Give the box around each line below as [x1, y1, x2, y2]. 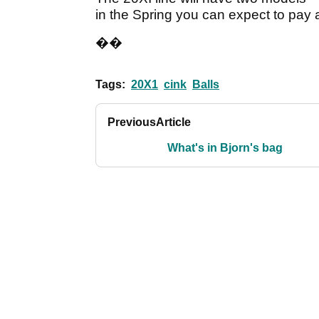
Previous [108, 115, 156, 128]
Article [156, 115, 191, 128]
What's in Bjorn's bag [167, 141, 283, 154]
